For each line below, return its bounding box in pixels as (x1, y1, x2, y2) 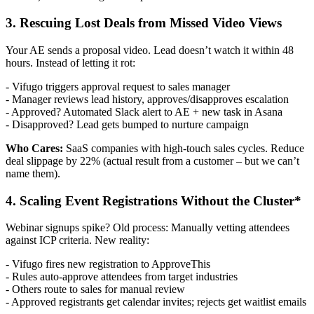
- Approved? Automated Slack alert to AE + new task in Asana (6, 105, 282, 118)
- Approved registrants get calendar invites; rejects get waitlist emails (6, 296, 306, 308)
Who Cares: (6, 142, 63, 154)
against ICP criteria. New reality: (6, 234, 149, 247)
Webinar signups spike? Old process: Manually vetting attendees (6, 221, 289, 234)
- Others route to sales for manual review (6, 283, 185, 296)
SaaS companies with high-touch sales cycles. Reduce (63, 142, 304, 154)
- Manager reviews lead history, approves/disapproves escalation (6, 93, 289, 105)
